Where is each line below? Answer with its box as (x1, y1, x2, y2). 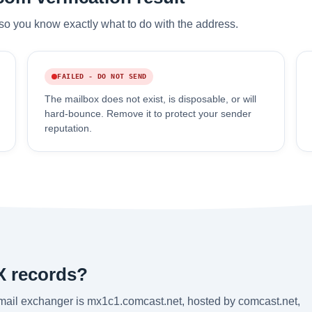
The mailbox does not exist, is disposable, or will (45, 94, 257, 104)
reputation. (45, 123, 93, 134)
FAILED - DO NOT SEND (57, 72, 147, 80)
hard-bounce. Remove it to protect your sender (45, 109, 252, 119)
